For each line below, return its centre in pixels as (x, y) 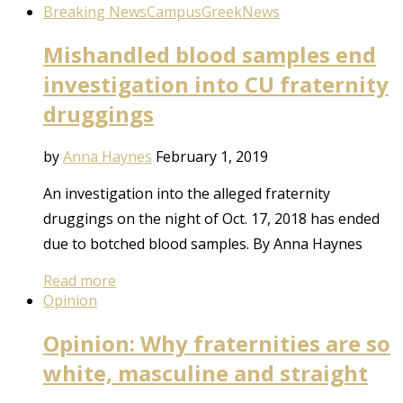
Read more (80, 280)
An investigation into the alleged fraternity (187, 193)
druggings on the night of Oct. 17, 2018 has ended (211, 218)
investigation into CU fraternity (216, 84)
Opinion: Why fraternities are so (217, 343)
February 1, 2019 (212, 156)
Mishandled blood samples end (210, 54)
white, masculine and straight (206, 372)
